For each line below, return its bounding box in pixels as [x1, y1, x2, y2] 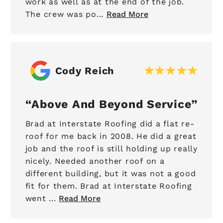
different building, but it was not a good [25, 168, 196, 178]
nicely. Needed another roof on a [25, 156, 55, 166]
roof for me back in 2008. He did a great [25, 131, 137, 141]
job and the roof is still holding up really [25, 143, 198, 153]
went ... [25, 193, 56, 203]
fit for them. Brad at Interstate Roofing [25, 181, 81, 191]
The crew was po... [25, 9, 104, 19]
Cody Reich [55, 65, 114, 77]
